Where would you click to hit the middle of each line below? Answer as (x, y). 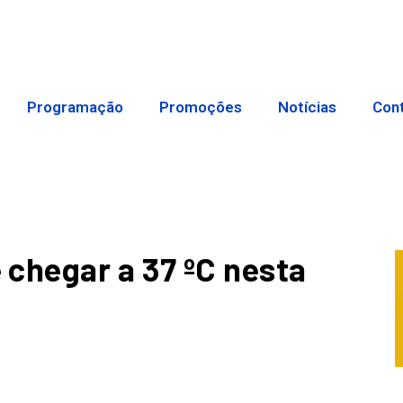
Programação (76, 107)
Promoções (201, 107)
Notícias (308, 107)
